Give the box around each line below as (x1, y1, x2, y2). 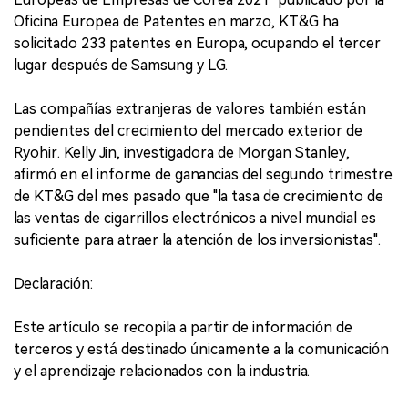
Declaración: (14, 274, 93, 292)
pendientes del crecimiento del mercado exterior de (14, 121, 362, 139)
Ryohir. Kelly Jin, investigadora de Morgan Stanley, (14, 143, 350, 161)
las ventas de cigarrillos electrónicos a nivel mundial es (14, 209, 376, 227)
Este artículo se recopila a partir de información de (14, 318, 352, 336)
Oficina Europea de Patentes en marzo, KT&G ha (14, 12, 339, 30)
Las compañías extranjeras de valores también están (14, 99, 366, 117)
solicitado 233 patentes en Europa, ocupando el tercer (14, 34, 381, 52)
